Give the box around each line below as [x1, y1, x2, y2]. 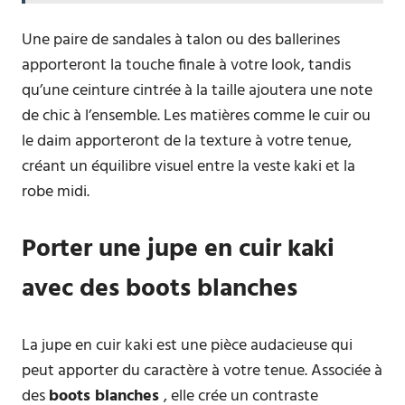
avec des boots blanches [22, 268, 297, 309]
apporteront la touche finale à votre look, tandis [22, 52, 351, 79]
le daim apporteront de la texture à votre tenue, [22, 128, 352, 155]
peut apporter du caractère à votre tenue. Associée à [22, 358, 382, 384]
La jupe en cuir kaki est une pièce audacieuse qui [22, 333, 353, 359]
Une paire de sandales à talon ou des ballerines [22, 27, 340, 53]
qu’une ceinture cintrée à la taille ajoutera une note [22, 78, 372, 104]
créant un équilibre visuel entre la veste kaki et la [22, 154, 355, 180]
